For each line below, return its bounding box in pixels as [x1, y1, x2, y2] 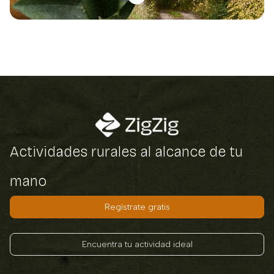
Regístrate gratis [104, 202, 170, 212]
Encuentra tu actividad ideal [81, 239, 193, 250]
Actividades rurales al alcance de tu [10, 143, 243, 160]
